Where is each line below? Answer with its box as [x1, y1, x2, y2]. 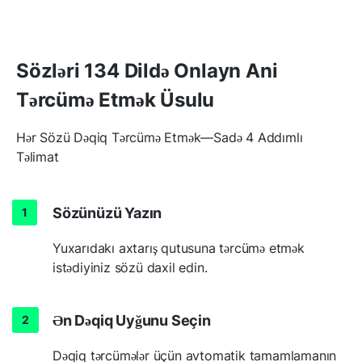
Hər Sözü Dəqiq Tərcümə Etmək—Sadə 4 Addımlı [16, 128, 303, 145]
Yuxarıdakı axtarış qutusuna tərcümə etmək [53, 239, 305, 256]
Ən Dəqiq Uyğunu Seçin [53, 311, 211, 329]
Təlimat [16, 148, 59, 165]
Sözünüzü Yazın [53, 204, 162, 221]
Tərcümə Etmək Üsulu [16, 87, 215, 112]
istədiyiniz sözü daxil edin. [53, 259, 208, 276]
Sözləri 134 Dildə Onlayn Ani [16, 58, 278, 82]
